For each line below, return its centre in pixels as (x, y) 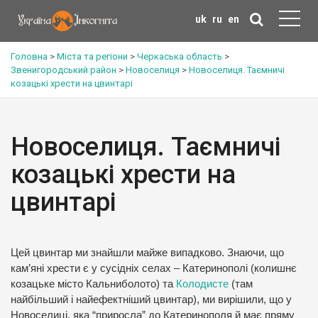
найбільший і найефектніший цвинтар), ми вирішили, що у (151, 300)
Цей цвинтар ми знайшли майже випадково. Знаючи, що (147, 253)
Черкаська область (180, 56)
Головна (29, 56)
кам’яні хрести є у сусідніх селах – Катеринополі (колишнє (154, 268)
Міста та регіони (92, 56)
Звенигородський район (64, 70)
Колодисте (202, 284)
